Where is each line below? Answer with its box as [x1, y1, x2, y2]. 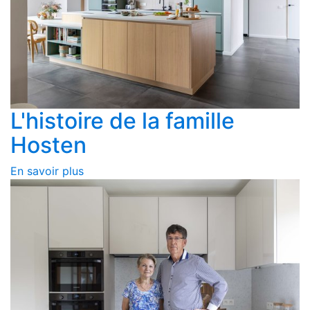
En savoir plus [10, 163, 84, 178]
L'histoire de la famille [10, 107, 235, 134]
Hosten [10, 131, 86, 158]
